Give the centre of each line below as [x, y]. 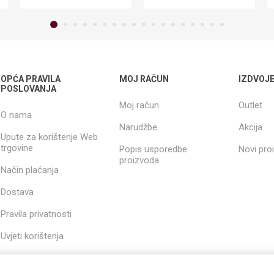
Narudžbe [139, 127]
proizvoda [139, 160]
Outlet [250, 105]
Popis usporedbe [154, 149]
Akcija [250, 127]
